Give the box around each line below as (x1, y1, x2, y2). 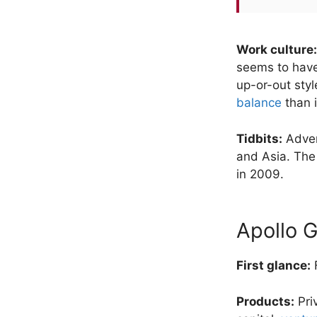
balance (236, 96, 282, 110)
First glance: (236, 258, 311, 273)
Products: (236, 294, 294, 309)
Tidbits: (236, 131, 282, 146)
